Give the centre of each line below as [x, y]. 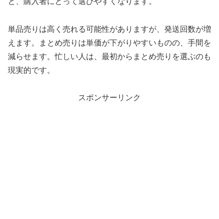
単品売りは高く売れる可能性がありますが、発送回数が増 [109, 29]
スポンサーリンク [109, 98]
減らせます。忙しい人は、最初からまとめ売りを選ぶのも [109, 56]
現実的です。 [31, 70]
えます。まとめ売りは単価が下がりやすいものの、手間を [109, 43]
